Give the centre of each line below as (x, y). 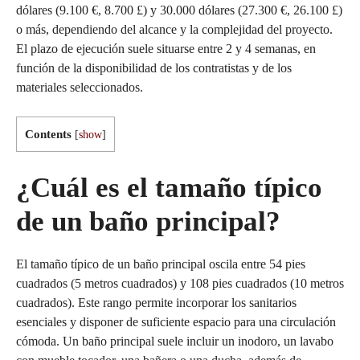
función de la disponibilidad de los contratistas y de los (154, 68)
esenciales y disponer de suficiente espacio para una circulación (176, 322)
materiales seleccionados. (80, 87)
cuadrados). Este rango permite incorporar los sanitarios (156, 303)
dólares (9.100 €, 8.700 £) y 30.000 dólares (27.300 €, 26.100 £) (179, 10)
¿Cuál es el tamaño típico (169, 188)
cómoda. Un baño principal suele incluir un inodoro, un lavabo (175, 341)
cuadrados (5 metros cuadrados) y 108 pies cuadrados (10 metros (180, 283)
